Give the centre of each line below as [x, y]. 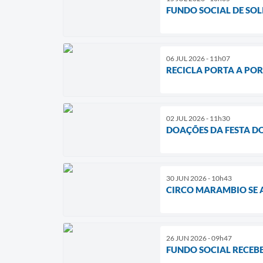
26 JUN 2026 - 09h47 [199, 238]
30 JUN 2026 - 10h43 [199, 178]
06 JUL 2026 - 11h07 [198, 58]
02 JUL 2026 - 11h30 [198, 118]
